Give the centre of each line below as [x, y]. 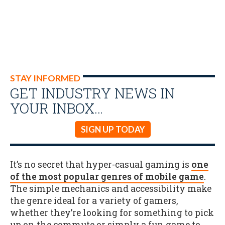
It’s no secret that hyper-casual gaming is [101, 164]
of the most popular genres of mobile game [107, 176]
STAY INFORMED [45, 78]
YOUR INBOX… [57, 108]
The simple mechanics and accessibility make [111, 188]
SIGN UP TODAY [113, 129]
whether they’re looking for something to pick [112, 212]
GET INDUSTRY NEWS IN [92, 93]
